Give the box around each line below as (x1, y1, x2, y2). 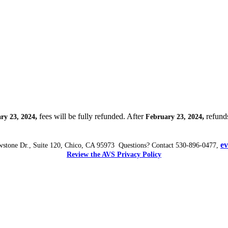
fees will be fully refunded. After (37, 111, 146, 121)
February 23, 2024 (146, 112, 202, 121)
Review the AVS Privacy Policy (67, 150, 161, 158)
